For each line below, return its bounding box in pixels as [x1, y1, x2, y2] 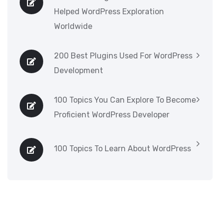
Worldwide [54, 22, 92, 31]
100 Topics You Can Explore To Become [54, 95, 196, 105]
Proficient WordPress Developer [54, 110, 169, 119]
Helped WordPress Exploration [54, 7, 164, 16]
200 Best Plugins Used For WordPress [54, 51, 192, 60]
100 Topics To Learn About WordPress [54, 144, 191, 153]
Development [54, 66, 103, 75]
